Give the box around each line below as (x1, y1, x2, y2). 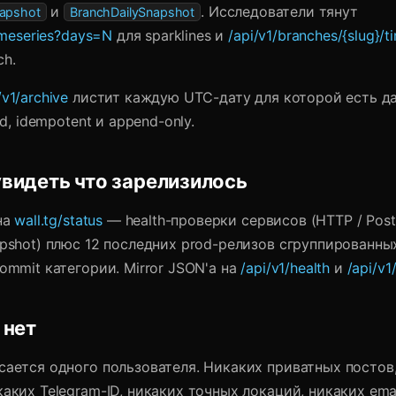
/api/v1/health (240, 259, 331, 277)
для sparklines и (112, 27, 229, 44)
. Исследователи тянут (201, 3, 358, 20)
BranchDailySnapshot (70, 4, 195, 19)
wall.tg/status (14, 211, 103, 229)
